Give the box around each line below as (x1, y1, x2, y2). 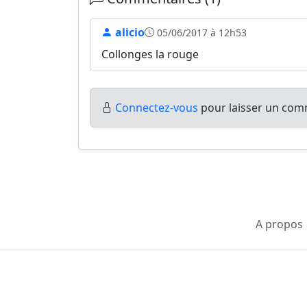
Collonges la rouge (101, 47, 199, 62)
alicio (112, 25, 145, 40)
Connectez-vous (115, 100, 198, 115)
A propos (256, 217, 303, 232)
